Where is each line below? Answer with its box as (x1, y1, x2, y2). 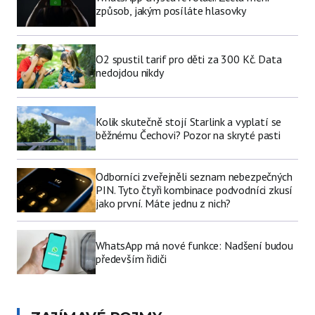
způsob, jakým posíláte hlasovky (96, 4, 247, 18)
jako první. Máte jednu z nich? (96, 196, 231, 211)
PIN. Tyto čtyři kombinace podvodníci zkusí (96, 183, 293, 198)
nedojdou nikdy (96, 65, 164, 80)
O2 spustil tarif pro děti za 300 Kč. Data (96, 52, 282, 67)
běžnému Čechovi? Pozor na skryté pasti (96, 127, 281, 142)
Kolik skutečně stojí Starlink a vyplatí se (96, 114, 282, 129)
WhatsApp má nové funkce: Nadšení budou (96, 238, 293, 252)
